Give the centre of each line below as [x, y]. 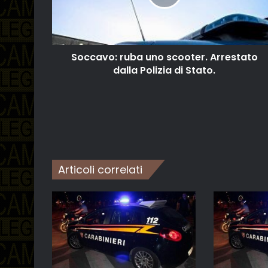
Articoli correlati [100, 170]
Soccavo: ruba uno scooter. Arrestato [164, 57]
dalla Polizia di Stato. [164, 71]
